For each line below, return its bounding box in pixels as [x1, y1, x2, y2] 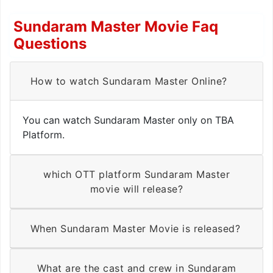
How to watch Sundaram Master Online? [30, 75, 227, 88]
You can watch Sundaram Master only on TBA [22, 114, 234, 127]
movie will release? [90, 183, 183, 196]
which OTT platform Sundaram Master [43, 168, 230, 181]
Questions [13, 35, 87, 53]
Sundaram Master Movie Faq [13, 18, 218, 36]
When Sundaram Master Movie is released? [30, 222, 241, 235]
